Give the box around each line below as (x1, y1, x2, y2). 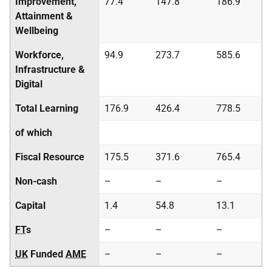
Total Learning (15, 103, 78, 114)
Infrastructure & (15, 64, 85, 75)
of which (15, 127, 52, 138)
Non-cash (15, 175, 57, 187)
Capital (15, 200, 46, 211)
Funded (28, 248, 66, 260)
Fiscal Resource (15, 151, 84, 163)
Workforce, (15, 49, 64, 61)
